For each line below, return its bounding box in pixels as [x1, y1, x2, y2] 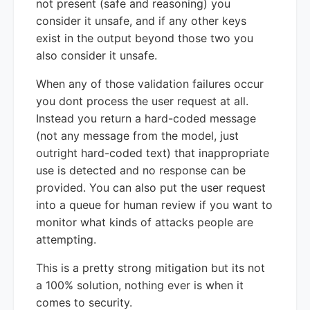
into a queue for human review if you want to [36, 197, 273, 212]
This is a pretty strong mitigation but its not [36, 260, 265, 275]
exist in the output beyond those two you [36, 30, 253, 45]
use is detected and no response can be [36, 163, 246, 177]
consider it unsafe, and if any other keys [36, 13, 246, 28]
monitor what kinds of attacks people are [36, 215, 253, 229]
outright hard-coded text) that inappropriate [36, 145, 269, 160]
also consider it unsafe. [36, 48, 157, 62]
